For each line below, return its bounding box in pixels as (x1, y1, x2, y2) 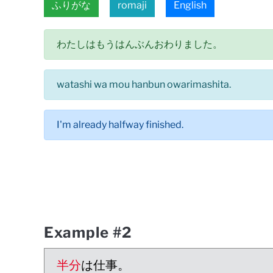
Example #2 (44, 224, 132, 241)
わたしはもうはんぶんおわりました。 (57, 38, 222, 50)
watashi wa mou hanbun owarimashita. (57, 79, 231, 90)
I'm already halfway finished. (57, 119, 183, 130)
